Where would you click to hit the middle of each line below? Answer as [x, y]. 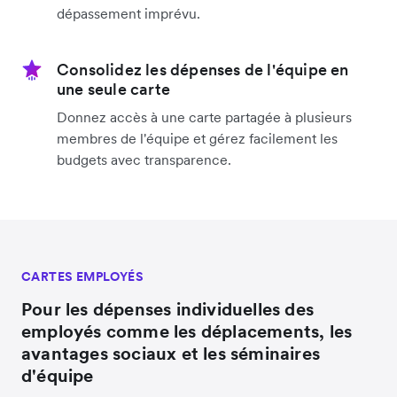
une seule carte [113, 89]
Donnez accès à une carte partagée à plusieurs [204, 117]
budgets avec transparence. [144, 159]
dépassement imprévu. [128, 13]
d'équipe [58, 375]
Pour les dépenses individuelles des [168, 309]
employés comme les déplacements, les [187, 331]
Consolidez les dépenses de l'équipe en [203, 69]
